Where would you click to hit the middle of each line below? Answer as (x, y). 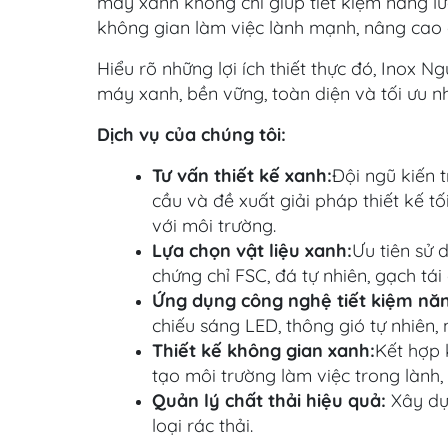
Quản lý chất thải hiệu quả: (269, 400)
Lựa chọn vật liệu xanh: (252, 250)
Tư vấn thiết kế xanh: (242, 175)
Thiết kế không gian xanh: (263, 350)
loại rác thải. (202, 425)
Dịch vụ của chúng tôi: (191, 134)
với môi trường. (214, 225)
